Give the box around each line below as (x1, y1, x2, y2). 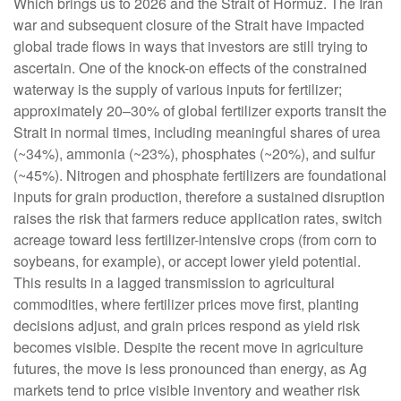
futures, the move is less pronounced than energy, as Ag (13, 357, 367, 379)
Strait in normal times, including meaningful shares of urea (13, 121, 380, 142)
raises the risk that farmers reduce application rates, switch (13, 207, 382, 228)
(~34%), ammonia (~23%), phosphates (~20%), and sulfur (13, 142, 375, 164)
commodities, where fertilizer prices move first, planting (13, 293, 359, 314)
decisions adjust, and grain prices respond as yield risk (13, 314, 360, 336)
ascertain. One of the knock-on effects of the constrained (13, 56, 367, 78)
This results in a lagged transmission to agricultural (13, 271, 335, 293)
